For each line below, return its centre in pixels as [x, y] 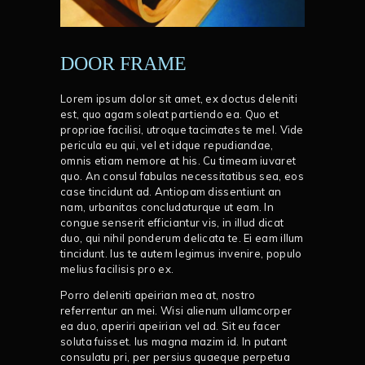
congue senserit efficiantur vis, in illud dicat [172, 222]
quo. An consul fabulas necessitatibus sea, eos [182, 176]
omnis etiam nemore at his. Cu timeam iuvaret [178, 160]
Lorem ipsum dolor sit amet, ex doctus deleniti [179, 98]
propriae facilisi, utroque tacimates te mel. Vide [182, 129]
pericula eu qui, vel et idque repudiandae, [167, 145]
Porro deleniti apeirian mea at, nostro [158, 295]
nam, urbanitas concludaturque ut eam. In [167, 207]
